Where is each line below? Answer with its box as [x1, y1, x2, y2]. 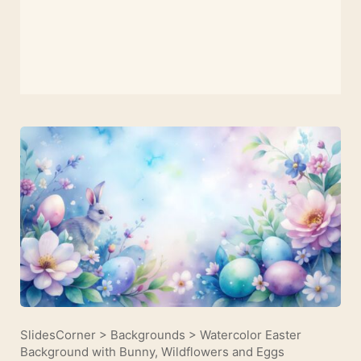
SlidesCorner [20, 326, 96, 342]
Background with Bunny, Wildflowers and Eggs [20, 343, 284, 359]
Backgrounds [110, 326, 185, 342]
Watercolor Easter [200, 326, 301, 342]
